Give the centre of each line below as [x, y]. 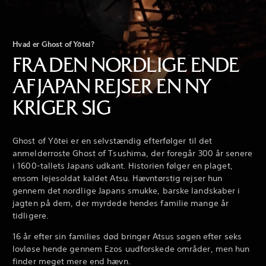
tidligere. [31, 215]
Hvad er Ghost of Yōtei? [54, 44]
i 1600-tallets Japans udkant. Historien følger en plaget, [123, 165]
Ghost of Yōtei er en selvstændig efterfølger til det [113, 140]
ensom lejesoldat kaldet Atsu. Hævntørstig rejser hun [118, 178]
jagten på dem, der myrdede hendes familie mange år [121, 203]
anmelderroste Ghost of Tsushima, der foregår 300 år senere [132, 153]
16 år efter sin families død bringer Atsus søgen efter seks [127, 236]
